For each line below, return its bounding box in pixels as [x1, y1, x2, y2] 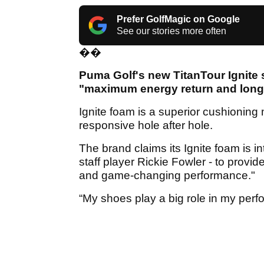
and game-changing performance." [79, 169, 255, 182]
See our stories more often [117, 26, 226, 37]
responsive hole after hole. [79, 119, 213, 132]
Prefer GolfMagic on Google [117, 14, 240, 25]
